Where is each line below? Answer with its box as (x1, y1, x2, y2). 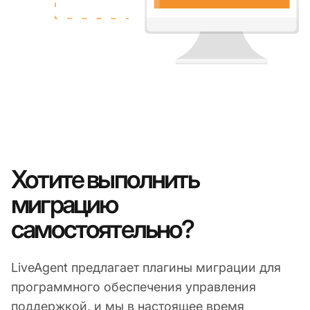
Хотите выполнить (11, 164, 199, 195)
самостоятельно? (11, 214, 194, 245)
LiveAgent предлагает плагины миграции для (11, 260, 281, 275)
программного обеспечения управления (11, 280, 256, 295)
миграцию (11, 189, 118, 220)
